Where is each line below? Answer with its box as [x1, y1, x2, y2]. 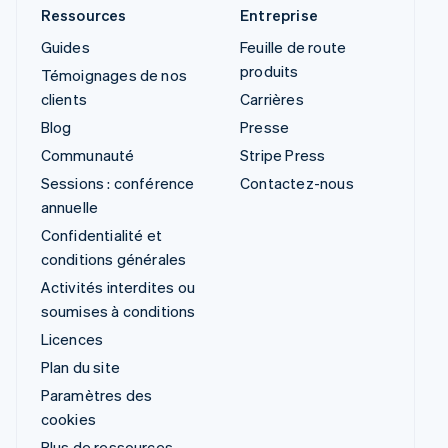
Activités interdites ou [40, 277, 196, 298]
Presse [240, 117, 290, 138]
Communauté [40, 145, 135, 166]
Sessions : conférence [40, 173, 195, 194]
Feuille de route [240, 37, 347, 58]
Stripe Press [240, 145, 326, 166]
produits [240, 61, 299, 82]
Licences [40, 329, 104, 350]
